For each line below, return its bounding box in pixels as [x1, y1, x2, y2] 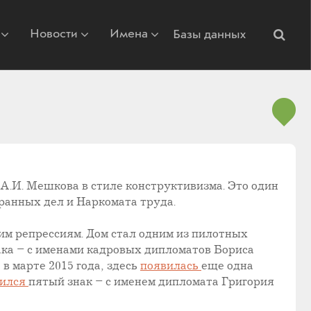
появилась [140, 260, 201, 273]
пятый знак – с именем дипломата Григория [28, 276, 274, 289]
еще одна [201, 260, 253, 273]
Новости [30, 25, 78, 42]
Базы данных [173, 26, 246, 43]
